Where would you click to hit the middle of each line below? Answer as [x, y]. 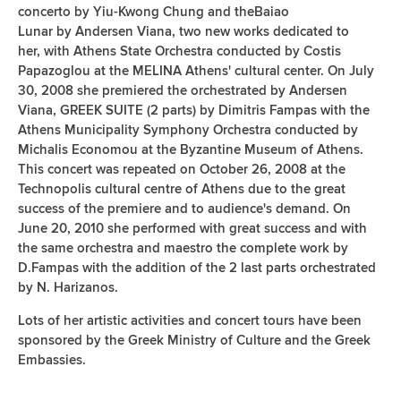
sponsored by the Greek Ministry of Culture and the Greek [194, 341]
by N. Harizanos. [68, 288]
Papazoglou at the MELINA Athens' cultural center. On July [196, 71]
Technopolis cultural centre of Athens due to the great [182, 189]
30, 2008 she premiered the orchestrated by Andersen [183, 91]
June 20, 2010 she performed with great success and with [192, 229]
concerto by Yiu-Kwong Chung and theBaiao [154, 12]
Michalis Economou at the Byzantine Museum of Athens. [191, 150]
